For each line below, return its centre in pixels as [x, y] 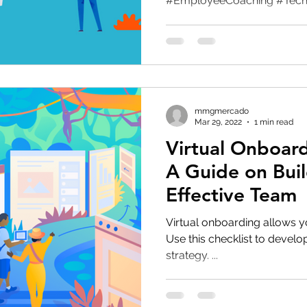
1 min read [274, 122]
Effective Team [231, 194]
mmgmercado [222, 111]
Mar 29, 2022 [218, 122]
